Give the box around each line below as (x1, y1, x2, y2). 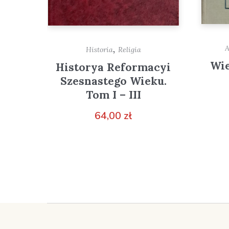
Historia (85, 44, 113, 54)
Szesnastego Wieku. (60, 74, 167, 88)
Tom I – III (85, 87, 141, 102)
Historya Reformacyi (56, 60, 171, 74)
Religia (118, 44, 141, 54)
